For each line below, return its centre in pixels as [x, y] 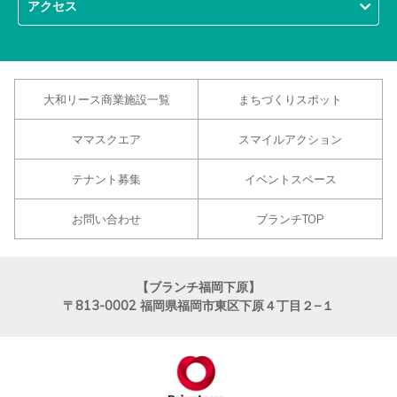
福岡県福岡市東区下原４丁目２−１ [237, 306]
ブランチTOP [290, 219]
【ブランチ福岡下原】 [198, 287]
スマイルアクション [290, 139]
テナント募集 [106, 179]
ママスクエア [106, 139]
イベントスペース [290, 179]
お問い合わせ [106, 219]
